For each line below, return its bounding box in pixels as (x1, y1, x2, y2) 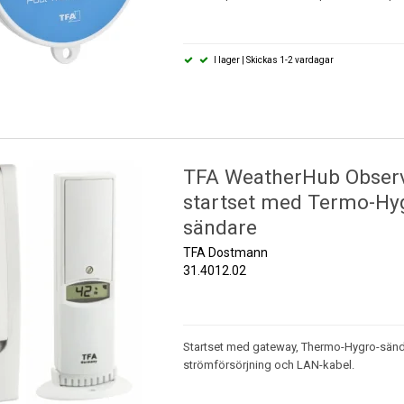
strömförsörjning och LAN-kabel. (182, 358, 354, 372)
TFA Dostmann (182, 245, 268, 261)
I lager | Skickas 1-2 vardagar (212, 54, 335, 65)
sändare (182, 215, 257, 240)
